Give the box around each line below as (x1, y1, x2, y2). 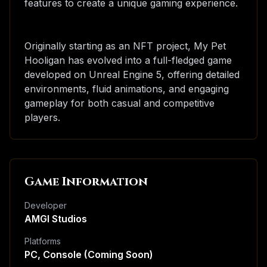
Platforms (24, 236, 61, 246)
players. (24, 111, 60, 123)
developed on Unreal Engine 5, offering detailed (24, 69, 240, 80)
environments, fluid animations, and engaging (24, 83, 229, 95)
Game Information (24, 173, 148, 190)
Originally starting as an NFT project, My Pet (24, 40, 226, 52)
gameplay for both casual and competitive (24, 97, 215, 109)
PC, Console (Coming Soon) (24, 249, 153, 260)
